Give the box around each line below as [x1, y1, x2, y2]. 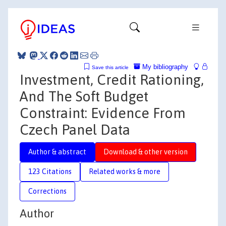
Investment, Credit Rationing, [20, 71, 204, 88]
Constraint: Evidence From [20, 104, 186, 121]
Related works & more [89, 167, 160, 176]
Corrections [28, 187, 67, 195]
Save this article [92, 64, 129, 70]
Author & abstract [28, 147, 86, 156]
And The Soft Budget [20, 88, 148, 104]
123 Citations [28, 167, 72, 176]
